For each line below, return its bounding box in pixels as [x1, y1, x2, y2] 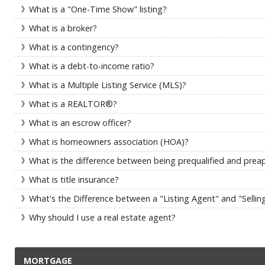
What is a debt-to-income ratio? [29, 60, 154, 72]
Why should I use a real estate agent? [29, 212, 176, 223]
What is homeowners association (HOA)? [29, 136, 189, 147]
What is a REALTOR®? [29, 98, 117, 109]
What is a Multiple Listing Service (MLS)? [29, 79, 186, 91]
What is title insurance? [29, 174, 119, 185]
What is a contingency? [29, 41, 119, 53]
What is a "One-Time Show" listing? [29, 4, 167, 15]
